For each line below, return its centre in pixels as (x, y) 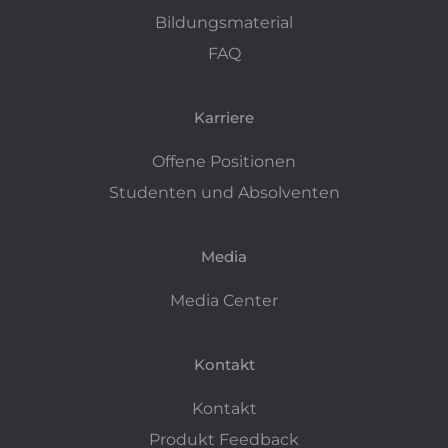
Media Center (224, 300)
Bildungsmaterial (224, 22)
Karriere (224, 117)
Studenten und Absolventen (224, 192)
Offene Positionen (224, 161)
